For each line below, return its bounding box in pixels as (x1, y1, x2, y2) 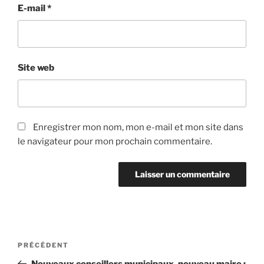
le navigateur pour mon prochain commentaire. (18, 136, 212, 147)
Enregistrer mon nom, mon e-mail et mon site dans (33, 122, 243, 133)
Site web (18, 62, 54, 74)
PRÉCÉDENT (18, 240, 69, 249)
